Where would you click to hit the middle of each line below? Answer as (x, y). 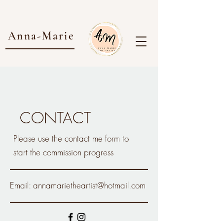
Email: (21, 185)
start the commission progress (63, 152)
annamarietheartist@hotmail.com (89, 185)
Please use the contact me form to (71, 138)
